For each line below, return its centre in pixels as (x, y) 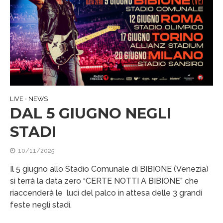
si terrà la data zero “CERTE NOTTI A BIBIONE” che (104, 181)
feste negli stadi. (41, 205)
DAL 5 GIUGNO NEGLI (91, 113)
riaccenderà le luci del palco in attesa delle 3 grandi (106, 193)
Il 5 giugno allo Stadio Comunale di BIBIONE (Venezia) (109, 169)
